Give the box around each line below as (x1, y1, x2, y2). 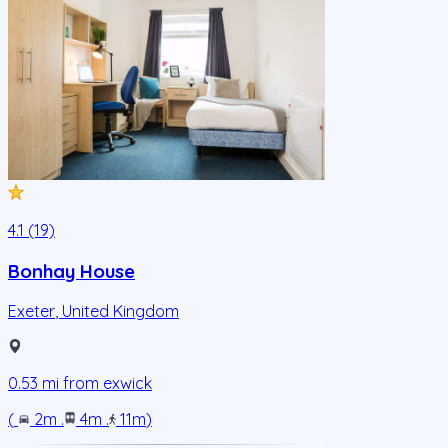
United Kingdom (62, 301, 179, 322)
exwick (103, 373, 152, 394)
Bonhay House (8, 258, 135, 283)
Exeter (8, 301, 55, 322)
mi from (38, 373, 103, 394)
